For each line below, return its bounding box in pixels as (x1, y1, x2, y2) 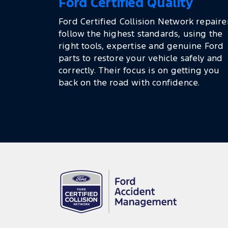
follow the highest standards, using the (59, 28, 223, 40)
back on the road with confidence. (59, 77, 200, 89)
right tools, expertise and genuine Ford (59, 40, 224, 52)
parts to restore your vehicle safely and (59, 52, 223, 64)
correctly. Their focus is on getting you (59, 65, 220, 76)
